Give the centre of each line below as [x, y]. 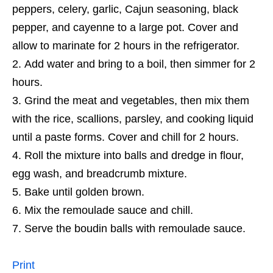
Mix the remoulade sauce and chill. [109, 211]
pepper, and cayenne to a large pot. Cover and [125, 28]
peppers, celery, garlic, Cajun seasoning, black [125, 9]
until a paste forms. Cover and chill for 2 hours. [126, 137]
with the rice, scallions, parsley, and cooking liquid [133, 119]
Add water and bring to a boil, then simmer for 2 [140, 64]
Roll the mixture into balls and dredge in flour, [134, 156]
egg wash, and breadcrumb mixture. [100, 174]
